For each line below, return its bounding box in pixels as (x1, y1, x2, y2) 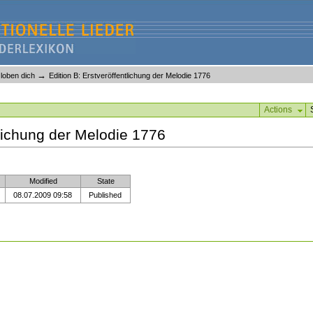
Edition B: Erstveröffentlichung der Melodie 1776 (48, 71, 210, 80)
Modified (27, 177, 59, 186)
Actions (263, 105, 292, 115)
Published (89, 191, 122, 200)
